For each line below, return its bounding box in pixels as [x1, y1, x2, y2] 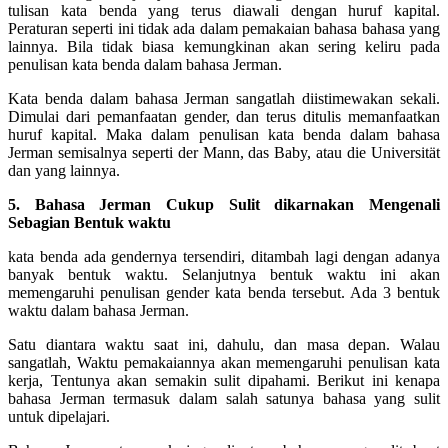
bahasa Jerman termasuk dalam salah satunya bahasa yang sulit [8, 389, 440, 407]
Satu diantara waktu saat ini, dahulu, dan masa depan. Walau [8, 335, 440, 353]
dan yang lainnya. [8, 161, 120, 179]
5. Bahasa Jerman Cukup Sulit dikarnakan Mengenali [8, 195, 440, 213]
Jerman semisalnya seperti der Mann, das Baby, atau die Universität [8, 143, 440, 161]
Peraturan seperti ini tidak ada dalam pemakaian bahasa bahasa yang [8, 19, 440, 37]
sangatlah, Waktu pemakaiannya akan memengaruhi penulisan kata [8, 353, 440, 371]
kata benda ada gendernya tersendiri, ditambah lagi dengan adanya [8, 247, 440, 265]
